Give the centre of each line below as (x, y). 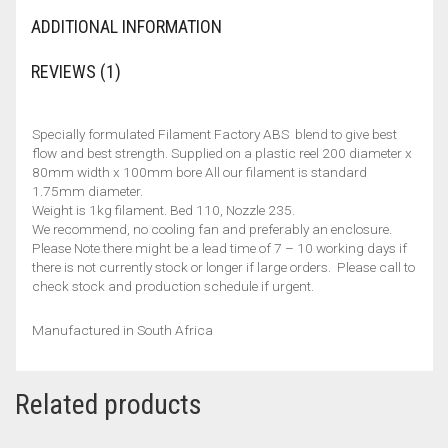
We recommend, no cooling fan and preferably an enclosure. (212, 228)
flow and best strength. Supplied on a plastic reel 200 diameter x (222, 152)
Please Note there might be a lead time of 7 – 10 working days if (219, 247)
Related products (108, 404)
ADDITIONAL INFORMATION (126, 26)
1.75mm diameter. (87, 190)
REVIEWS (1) (76, 71)
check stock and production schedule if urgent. (173, 285)
